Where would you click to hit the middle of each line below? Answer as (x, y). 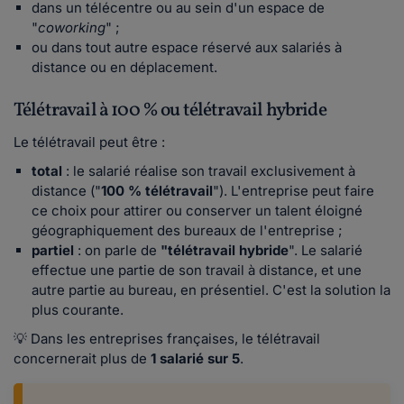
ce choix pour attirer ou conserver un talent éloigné (197, 211)
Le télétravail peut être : (89, 142)
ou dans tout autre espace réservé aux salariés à (187, 48)
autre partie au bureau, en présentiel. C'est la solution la (211, 290)
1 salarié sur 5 (195, 359)
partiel (53, 251)
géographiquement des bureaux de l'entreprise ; (187, 231)
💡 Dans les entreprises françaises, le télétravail (167, 339)
